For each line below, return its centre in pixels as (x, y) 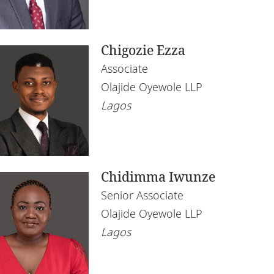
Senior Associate (143, 195)
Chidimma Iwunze (158, 177)
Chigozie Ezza (143, 50)
